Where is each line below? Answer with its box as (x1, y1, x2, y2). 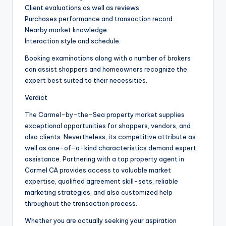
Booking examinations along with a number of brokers (25, 54, 191, 63)
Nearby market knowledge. (25, 26, 108, 34)
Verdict (25, 93, 47, 102)
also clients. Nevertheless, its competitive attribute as (25, 133, 196, 141)
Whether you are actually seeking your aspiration (25, 216, 177, 225)
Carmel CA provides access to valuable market (25, 166, 171, 175)
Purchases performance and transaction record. (25, 15, 174, 23)
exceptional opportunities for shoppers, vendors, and (25, 122, 191, 130)
